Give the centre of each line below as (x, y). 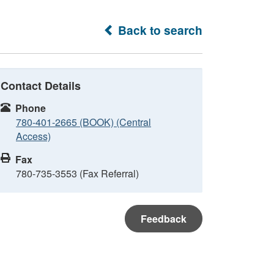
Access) (33, 136)
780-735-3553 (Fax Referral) (77, 173)
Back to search (159, 30)
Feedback (164, 219)
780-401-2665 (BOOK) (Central (83, 122)
